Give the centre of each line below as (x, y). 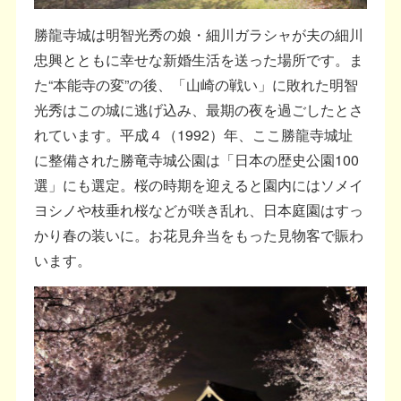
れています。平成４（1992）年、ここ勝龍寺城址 (194, 134)
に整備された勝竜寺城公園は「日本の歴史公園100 (197, 159)
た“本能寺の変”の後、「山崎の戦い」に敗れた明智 (196, 84)
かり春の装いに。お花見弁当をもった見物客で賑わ (199, 235)
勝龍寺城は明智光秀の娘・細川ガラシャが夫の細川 (199, 34)
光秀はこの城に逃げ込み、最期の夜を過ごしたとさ (199, 109)
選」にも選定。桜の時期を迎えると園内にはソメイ (199, 184)
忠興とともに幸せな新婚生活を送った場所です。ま (199, 59)
